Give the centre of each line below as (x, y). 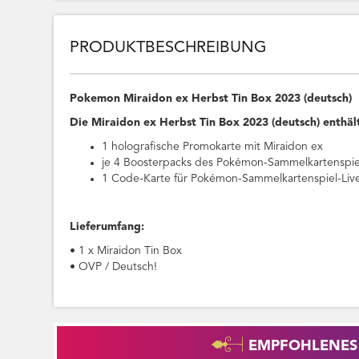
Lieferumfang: (107, 227)
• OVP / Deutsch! (114, 267)
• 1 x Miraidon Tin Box (126, 251)
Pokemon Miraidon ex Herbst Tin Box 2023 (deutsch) (211, 99)
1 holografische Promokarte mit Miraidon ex (213, 147)
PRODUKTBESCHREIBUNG (169, 48)
